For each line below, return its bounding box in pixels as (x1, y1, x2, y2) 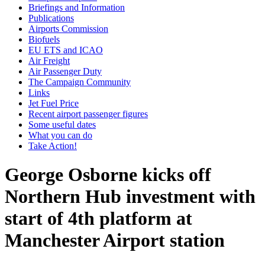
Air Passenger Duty (28, 66, 102, 76)
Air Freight (28, 55, 70, 66)
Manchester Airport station (5, 230, 225, 251)
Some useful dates (28, 119, 96, 130)
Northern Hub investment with (5, 186, 256, 208)
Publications (28, 12, 74, 23)
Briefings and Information (28, 2, 125, 12)
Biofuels (28, 34, 60, 44)
